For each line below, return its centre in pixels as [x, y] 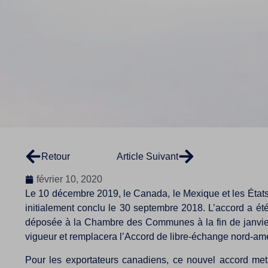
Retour [56, 156]
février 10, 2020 [69, 179]
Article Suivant [147, 156]
